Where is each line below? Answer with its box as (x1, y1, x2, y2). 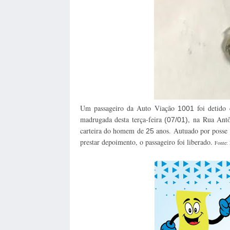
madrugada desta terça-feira (80, 114, 165, 124)
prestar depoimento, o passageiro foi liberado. (80, 137, 215, 147)
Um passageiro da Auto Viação (80, 103, 178, 113)
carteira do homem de (80, 125, 146, 136)
